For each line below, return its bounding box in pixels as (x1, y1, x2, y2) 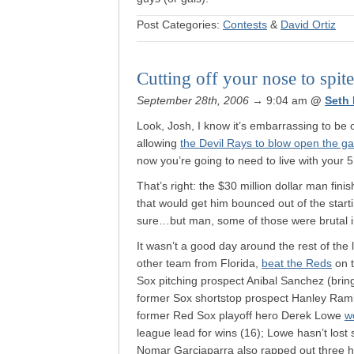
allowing (137, 137, 180, 149)
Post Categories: (137, 18, 223, 31)
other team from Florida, (137, 257, 262, 269)
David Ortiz (281, 18, 336, 31)
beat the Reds (262, 257, 332, 269)
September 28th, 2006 (137, 94, 249, 107)
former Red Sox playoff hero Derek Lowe (137, 309, 345, 322)
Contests (223, 18, 267, 31)
